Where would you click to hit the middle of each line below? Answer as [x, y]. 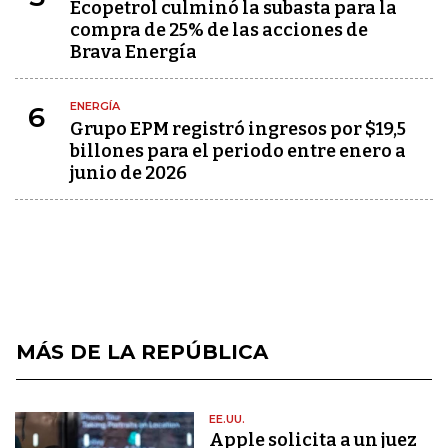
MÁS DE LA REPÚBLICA [142, 352]
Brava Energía [133, 52]
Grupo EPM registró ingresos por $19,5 [238, 129]
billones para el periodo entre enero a [238, 151]
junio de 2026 [128, 173]
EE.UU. [227, 419]
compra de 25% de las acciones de [219, 30]
